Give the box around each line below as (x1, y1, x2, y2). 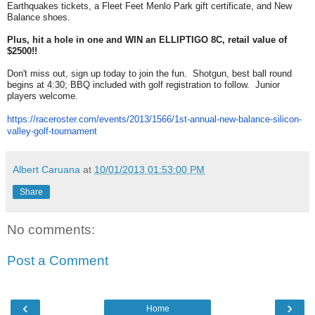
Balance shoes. (7, 12, 70, 23)
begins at (7, 79, 47, 91)
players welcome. (7, 91, 78, 102)
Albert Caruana (13, 164, 80, 176)
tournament (51, 126, 97, 137)
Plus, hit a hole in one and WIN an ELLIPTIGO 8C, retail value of (7, 34, 287, 46)
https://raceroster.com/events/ (7, 114, 129, 125)
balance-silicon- (238, 114, 302, 125)
